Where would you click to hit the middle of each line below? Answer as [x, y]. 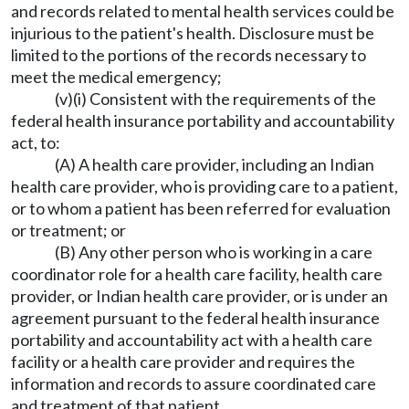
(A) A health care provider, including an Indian [215, 164]
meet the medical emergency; [116, 77]
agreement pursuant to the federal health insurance [195, 318]
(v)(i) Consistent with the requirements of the [215, 99]
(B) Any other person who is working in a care [214, 252]
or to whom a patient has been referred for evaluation [201, 208]
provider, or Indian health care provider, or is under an [199, 296]
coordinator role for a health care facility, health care [197, 274]
